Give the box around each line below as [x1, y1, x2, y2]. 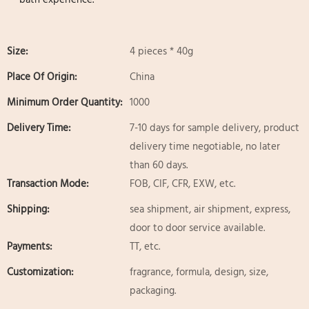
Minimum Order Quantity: [7, 94, 123, 111]
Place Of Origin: [7, 68, 77, 86]
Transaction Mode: [7, 175, 89, 192]
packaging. [130, 282, 176, 299]
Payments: [7, 238, 52, 255]
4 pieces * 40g [130, 43, 193, 60]
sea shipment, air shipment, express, [130, 201, 290, 218]
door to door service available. [130, 219, 265, 237]
